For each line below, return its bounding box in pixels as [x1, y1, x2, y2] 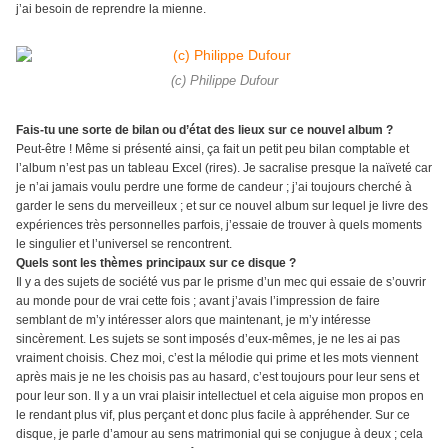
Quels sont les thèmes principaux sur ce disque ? [16, 256, 296, 271]
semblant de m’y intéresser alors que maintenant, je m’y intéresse [16, 313, 371, 328]
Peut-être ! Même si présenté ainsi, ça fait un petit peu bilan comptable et [16, 142, 409, 157]
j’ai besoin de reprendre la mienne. [16, 2, 206, 17]
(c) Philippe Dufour [170, 74, 278, 89]
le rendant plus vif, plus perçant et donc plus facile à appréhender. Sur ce [16, 408, 410, 423]
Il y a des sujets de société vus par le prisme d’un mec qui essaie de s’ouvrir [16, 275, 426, 290]
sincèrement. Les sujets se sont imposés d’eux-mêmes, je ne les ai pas [16, 332, 400, 347]
